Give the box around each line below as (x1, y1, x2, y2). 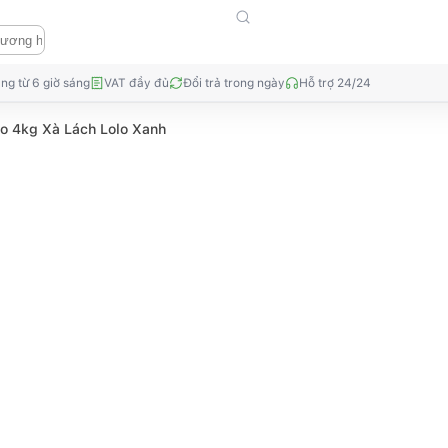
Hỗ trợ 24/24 (299, 75, 371, 90)
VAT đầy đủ (104, 75, 169, 90)
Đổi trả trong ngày (183, 75, 285, 90)
